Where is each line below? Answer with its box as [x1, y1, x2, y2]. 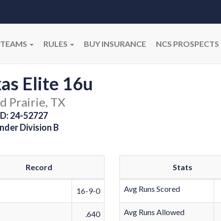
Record [26, 162, 52, 172]
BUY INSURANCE [84, 39, 146, 48]
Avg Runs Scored [124, 184, 181, 193]
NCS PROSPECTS [156, 39, 219, 48]
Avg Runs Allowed [124, 207, 185, 217]
